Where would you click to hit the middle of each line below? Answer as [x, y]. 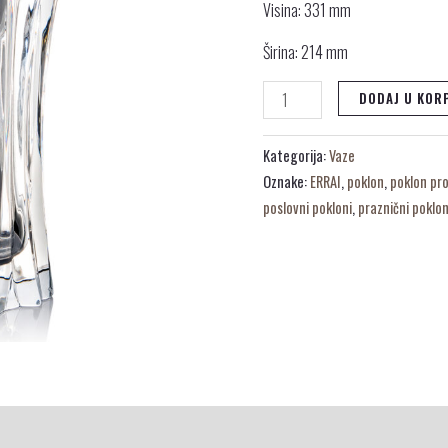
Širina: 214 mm [306, 52]
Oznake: [287, 182]
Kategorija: [296, 156]
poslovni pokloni [308, 208]
